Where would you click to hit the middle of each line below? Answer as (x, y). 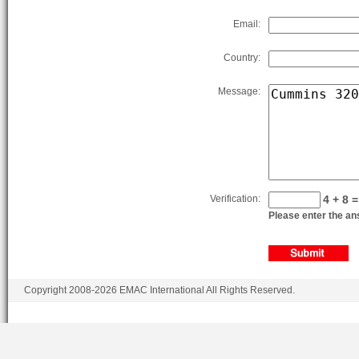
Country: (243, 58)
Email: (248, 24)
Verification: (236, 199)
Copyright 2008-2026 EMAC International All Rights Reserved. (159, 290)
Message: (240, 92)
